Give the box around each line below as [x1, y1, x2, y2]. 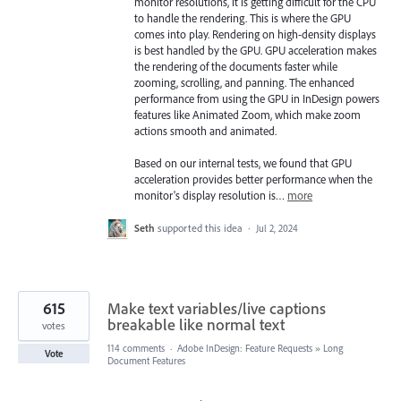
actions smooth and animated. [134, 123, 277, 138]
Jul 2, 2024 [256, 222, 298, 235]
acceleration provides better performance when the [134, 172, 372, 187]
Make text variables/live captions [107, 298, 326, 320]
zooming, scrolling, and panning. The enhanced [134, 74, 354, 90]
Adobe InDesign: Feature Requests [177, 342, 312, 355]
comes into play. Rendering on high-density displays [134, 26, 376, 41]
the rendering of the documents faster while [134, 58, 337, 73]
